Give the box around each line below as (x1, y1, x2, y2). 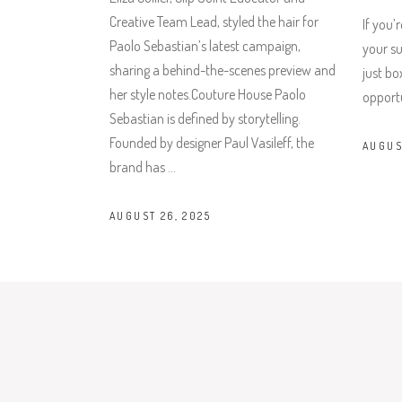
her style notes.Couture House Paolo (109, 85, 306, 103)
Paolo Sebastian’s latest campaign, (109, 37, 301, 55)
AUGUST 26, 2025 (109, 209, 211, 223)
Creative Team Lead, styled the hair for (109, 13, 319, 31)
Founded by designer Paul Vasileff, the (109, 134, 314, 152)
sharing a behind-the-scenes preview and (109, 61, 336, 79)
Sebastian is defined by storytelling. (109, 109, 301, 127)
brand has (109, 158, 168, 176)
